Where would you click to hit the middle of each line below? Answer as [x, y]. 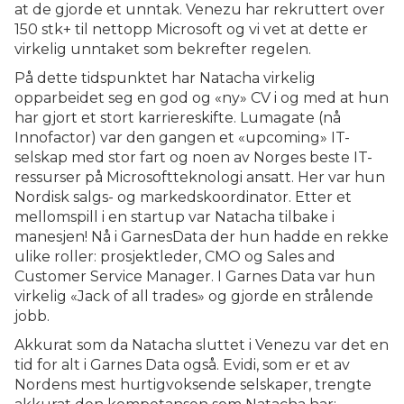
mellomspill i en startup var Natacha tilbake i [174, 217]
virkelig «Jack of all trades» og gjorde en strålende [194, 296]
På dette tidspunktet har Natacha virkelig [165, 78]
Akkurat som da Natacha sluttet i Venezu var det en [202, 345]
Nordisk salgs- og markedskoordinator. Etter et [183, 197]
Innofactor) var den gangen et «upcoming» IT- [182, 138]
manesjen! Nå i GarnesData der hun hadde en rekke [202, 237]
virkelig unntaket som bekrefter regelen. [163, 49]
